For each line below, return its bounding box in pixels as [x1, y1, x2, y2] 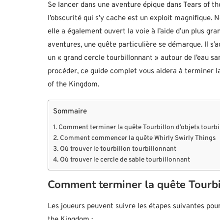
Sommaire [53, 107, 87, 117]
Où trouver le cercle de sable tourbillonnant [59, 156, 190, 165]
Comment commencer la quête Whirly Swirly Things [59, 134, 216, 143]
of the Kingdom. [48, 80, 99, 90]
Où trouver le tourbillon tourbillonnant [59, 145, 176, 154]
